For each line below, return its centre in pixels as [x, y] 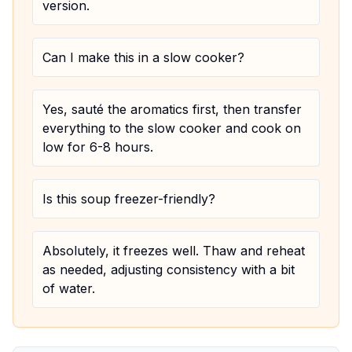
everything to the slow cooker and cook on [172, 128]
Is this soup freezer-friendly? [129, 199]
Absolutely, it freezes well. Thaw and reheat [174, 251]
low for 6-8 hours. [98, 147]
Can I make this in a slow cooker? [143, 57]
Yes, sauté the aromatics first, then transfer [172, 109]
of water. [69, 288]
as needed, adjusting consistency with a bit [169, 269]
